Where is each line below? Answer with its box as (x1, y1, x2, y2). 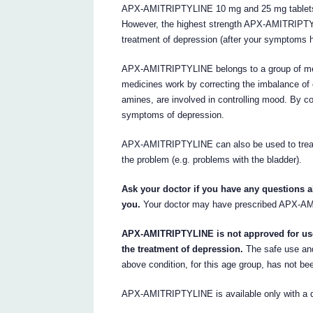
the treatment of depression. (122, 243, 244, 254)
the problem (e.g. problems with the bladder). (122, 154, 303, 165)
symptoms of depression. (122, 109, 225, 120)
